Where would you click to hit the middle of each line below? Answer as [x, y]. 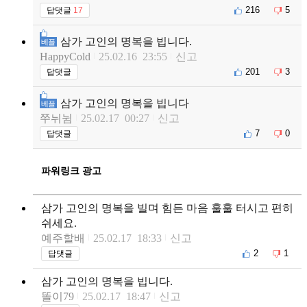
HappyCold [65, 56]
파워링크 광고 [71, 171]
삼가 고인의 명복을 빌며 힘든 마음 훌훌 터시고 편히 [167, 208]
